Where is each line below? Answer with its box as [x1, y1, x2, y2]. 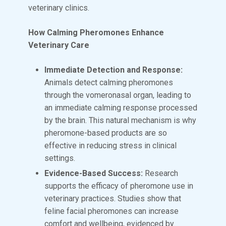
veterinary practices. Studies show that [44, 194, 181, 204]
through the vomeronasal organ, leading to [44, 90, 191, 100]
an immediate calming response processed [44, 102, 197, 112]
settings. [44, 153, 75, 163]
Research [143, 168, 178, 179]
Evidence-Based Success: [44, 168, 143, 179]
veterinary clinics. [28, 3, 89, 13]
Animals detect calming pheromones [44, 77, 173, 87]
